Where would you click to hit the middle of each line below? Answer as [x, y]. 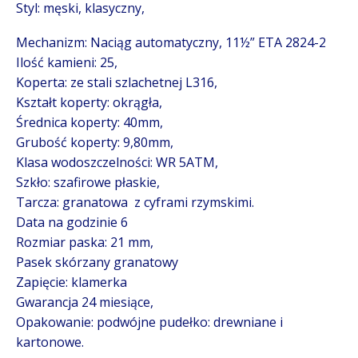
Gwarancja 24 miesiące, [85, 302]
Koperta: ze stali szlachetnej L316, [117, 83]
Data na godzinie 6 [72, 223]
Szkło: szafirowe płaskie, [88, 183]
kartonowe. [50, 342]
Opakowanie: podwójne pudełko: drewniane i [149, 322]
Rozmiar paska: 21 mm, [85, 243]
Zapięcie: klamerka [72, 282]
